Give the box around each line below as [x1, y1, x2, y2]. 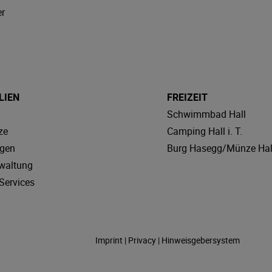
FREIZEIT [166, 90, 208, 104]
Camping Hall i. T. [166, 124, 242, 138]
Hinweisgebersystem [161, 234, 240, 246]
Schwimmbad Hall [166, 107, 246, 121]
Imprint [95, 234, 123, 246]
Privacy [127, 234, 156, 246]
